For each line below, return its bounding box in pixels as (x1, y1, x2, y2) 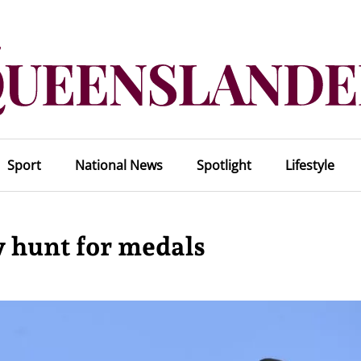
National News (74, 156, 163, 174)
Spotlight (196, 156, 251, 174)
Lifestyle (284, 156, 334, 174)
